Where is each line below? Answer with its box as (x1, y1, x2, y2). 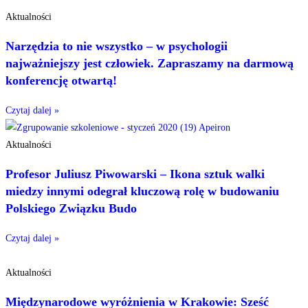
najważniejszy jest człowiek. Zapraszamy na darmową (5, 56, 294, 71)
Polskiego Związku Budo (5, 201, 137, 216)
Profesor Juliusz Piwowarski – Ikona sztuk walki (5, 167, 265, 181)
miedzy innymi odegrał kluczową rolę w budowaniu (5, 184, 279, 199)
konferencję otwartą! (5, 74, 117, 88)
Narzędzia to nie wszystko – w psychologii (5, 39, 228, 54)
